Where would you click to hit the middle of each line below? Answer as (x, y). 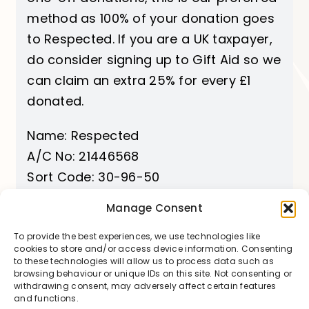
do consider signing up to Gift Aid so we (154, 60)
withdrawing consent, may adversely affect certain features (145, 286)
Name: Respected (83, 136)
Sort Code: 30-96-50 (93, 177)
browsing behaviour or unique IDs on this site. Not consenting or (153, 273)
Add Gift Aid (154, 217)
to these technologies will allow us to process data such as (144, 261)
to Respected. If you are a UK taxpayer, (150, 39)
